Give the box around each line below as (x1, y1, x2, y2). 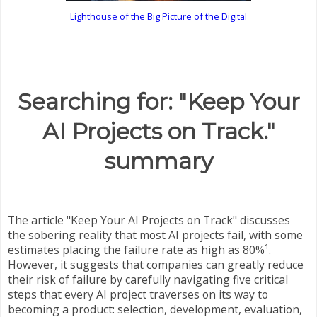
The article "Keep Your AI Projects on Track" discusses (8, 212, 290, 228)
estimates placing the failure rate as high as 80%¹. (8, 241, 271, 258)
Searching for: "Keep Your (17, 88, 300, 116)
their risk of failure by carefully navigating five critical (8, 271, 288, 287)
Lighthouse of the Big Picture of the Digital (70, 9, 247, 23)
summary (104, 147, 213, 175)
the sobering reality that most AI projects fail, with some (8, 226, 303, 243)
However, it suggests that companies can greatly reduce (8, 256, 304, 272)
